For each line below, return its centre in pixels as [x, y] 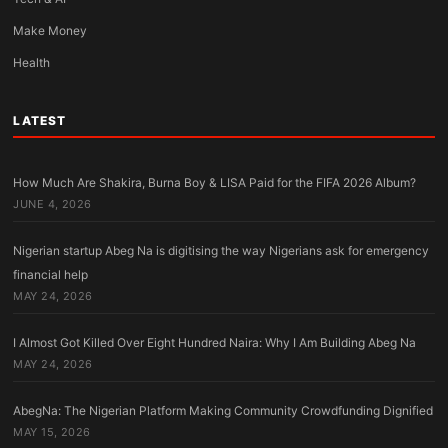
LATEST [40, 120]
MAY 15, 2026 [52, 432]
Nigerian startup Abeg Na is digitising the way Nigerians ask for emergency [221, 250]
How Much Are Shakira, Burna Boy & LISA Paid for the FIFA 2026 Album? [215, 182]
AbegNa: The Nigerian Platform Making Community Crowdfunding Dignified [223, 411]
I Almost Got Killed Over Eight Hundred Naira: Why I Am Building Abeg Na [215, 342]
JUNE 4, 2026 [52, 203]
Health [32, 62]
